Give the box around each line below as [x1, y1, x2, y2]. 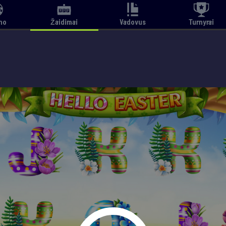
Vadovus [119, 18, 146, 27]
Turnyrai [188, 18, 214, 27]
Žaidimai [50, 18, 78, 27]
